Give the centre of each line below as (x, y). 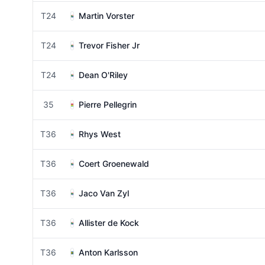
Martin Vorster (106, 16)
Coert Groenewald (114, 164)
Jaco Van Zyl (104, 193)
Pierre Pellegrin (108, 104)
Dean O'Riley (103, 75)
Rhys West (100, 134)
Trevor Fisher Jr (109, 45)
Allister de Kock (109, 223)
